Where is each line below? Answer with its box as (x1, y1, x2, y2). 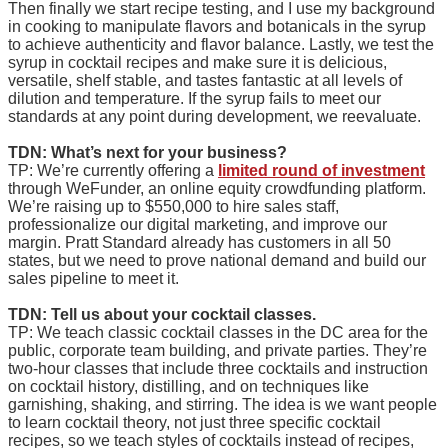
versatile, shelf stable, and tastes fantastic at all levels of (8, 72, 402, 89)
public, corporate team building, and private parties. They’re (8, 342, 427, 359)
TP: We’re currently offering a (8, 162, 218, 179)
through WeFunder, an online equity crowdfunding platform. (8, 180, 426, 197)
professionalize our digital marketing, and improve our (8, 216, 387, 233)
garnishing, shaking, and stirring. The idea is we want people (8, 396, 437, 413)
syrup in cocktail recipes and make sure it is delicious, (8, 54, 387, 71)
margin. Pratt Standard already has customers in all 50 (8, 234, 391, 251)
